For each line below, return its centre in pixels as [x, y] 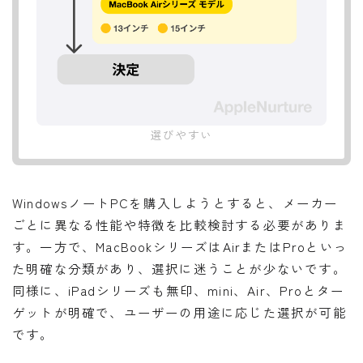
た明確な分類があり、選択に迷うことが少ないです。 [179, 268]
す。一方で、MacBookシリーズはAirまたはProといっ [180, 246]
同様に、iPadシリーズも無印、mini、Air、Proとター [179, 290]
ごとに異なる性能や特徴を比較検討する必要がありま [179, 224]
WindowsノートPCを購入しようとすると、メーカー [175, 202]
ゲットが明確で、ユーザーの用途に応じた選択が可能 [179, 312]
